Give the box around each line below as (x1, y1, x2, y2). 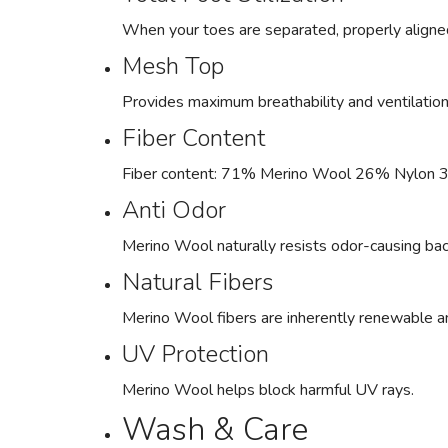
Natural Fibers (122, 266, 273, 298)
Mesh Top (122, 50, 224, 82)
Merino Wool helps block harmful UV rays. (122, 379, 414, 401)
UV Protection (122, 338, 269, 370)
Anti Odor (122, 194, 226, 226)
